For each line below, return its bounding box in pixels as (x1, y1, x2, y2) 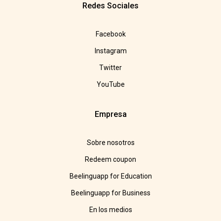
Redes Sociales (82, 1, 139, 11)
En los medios (89, 206, 132, 214)
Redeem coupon (85, 155, 136, 164)
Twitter (99, 64, 122, 72)
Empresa (94, 110, 127, 119)
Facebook (95, 30, 126, 38)
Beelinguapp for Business (71, 189, 150, 197)
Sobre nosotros (86, 139, 135, 147)
